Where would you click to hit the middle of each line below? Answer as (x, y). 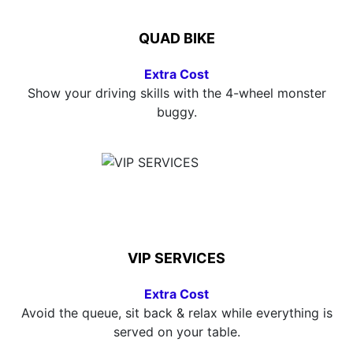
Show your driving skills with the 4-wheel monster (176, 93)
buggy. (176, 112)
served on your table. (176, 332)
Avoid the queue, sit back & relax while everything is (176, 313)
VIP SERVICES (176, 258)
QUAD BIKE (176, 38)
